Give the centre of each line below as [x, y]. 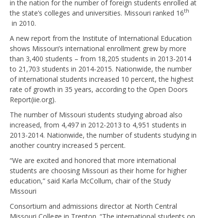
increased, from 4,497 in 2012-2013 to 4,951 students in [98, 125]
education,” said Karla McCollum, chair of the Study [90, 181]
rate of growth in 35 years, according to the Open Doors [99, 89]
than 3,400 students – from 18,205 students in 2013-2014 [100, 58]
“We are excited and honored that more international [93, 160]
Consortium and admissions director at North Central [93, 206]
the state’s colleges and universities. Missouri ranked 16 [97, 13]
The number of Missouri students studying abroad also [96, 114]
